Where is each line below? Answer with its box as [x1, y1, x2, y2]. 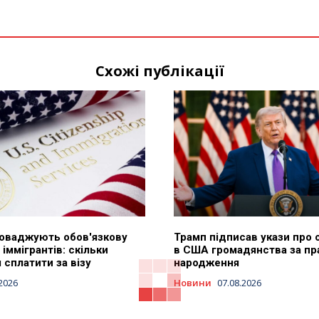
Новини [174, 276, 211, 289]
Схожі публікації [95, 61, 224, 81]
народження [174, 256, 239, 269]
